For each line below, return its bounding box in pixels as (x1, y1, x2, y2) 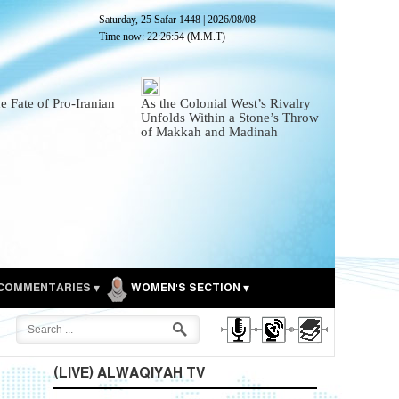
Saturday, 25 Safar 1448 (99, 13, 200, 26)
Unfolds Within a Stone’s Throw (141, 110, 320, 125)
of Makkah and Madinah (141, 125, 279, 139)
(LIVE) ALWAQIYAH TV (53, 365, 205, 383)
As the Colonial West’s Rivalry (141, 96, 312, 110)
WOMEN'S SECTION (131, 281, 240, 296)
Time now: (99, 30, 147, 43)
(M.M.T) (184, 30, 225, 43)
